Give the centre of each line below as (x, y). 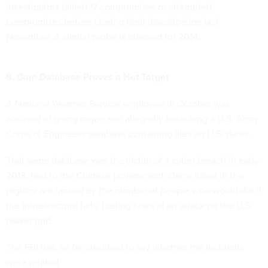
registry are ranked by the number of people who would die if (134, 190)
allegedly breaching (166, 118)
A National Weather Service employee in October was (118, 103)
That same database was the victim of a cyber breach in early (133, 160)
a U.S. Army (233, 118)
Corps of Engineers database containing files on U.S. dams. (128, 133)
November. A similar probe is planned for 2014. (103, 36)
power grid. (30, 220)
